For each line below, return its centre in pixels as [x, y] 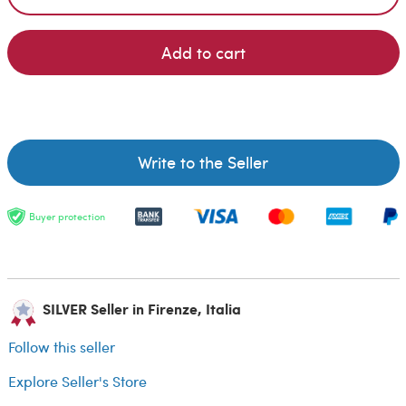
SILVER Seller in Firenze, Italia [140, 309]
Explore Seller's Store [77, 381]
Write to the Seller [203, 162]
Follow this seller [62, 347]
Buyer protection [67, 217]
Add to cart [203, 53]
